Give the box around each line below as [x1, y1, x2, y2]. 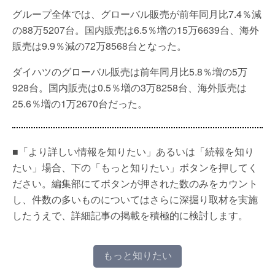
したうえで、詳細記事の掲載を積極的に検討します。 [12, 208, 248, 222]
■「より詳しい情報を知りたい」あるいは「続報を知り [12, 144, 254, 158]
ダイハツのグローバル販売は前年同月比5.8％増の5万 [12, 64, 247, 79]
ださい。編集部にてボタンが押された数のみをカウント [12, 176, 258, 190]
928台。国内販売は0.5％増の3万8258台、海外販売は [12, 80, 247, 95]
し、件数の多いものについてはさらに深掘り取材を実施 [12, 192, 258, 206]
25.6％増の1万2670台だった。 [12, 96, 147, 110]
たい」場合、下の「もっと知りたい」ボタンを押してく [12, 160, 258, 174]
